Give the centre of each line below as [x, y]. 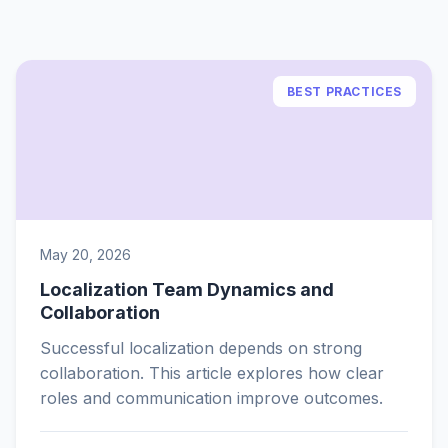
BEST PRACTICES [344, 91]
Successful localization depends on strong [201, 348]
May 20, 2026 [85, 254]
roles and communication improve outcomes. [211, 398]
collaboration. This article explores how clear [212, 373]
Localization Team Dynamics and [187, 289]
